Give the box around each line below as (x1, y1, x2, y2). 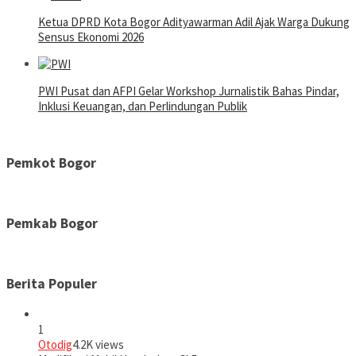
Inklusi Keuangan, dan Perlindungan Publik (38, 98, 247, 114)
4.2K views (72, 336, 124, 352)
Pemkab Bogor (6, 215, 98, 233)
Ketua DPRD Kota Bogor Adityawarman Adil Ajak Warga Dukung (38, 14, 350, 29)
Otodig (38, 336, 72, 352)
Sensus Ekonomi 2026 (38, 29, 144, 44)
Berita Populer (6, 275, 97, 293)
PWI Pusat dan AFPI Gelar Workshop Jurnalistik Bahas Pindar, (38, 83, 339, 99)
